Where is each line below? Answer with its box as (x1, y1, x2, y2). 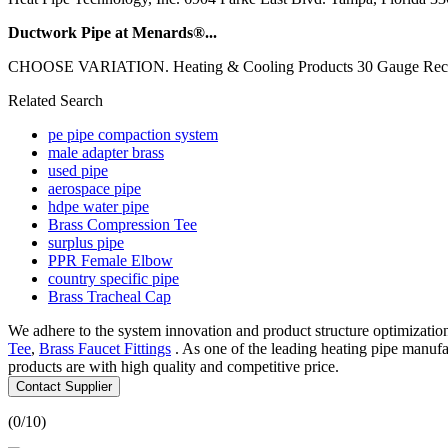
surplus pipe (48, 233, 124, 251)
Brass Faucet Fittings (39, 339, 171, 357)
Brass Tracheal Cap (48, 287, 171, 305)
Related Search (8, 91, 103, 109)
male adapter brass (48, 143, 164, 161)
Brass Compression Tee (48, 215, 197, 233)
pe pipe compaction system (48, 125, 218, 143)
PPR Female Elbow (48, 251, 173, 269)
